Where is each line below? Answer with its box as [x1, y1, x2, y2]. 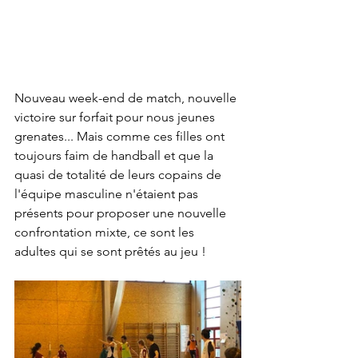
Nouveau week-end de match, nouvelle [14, 89, 240, 105]
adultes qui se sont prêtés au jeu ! [14, 243, 206, 259]
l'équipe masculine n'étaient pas [14, 185, 201, 201]
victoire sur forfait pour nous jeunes [14, 109, 218, 125]
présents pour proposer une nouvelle [14, 205, 229, 221]
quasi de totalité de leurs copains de [14, 166, 225, 182]
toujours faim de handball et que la [14, 147, 217, 163]
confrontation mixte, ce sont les [14, 224, 197, 240]
